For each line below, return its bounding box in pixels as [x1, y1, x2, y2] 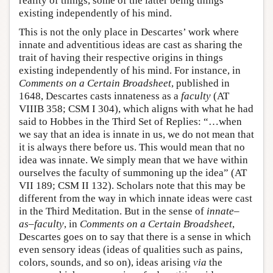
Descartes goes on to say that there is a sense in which [19, 230, 251, 243]
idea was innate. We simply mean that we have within [19, 154, 248, 166]
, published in [171, 77, 230, 89]
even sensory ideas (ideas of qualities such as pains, [19, 243, 243, 255]
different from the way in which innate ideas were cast [19, 192, 252, 204]
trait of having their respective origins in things [19, 51, 223, 63]
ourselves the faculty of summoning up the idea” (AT [19, 166, 247, 179]
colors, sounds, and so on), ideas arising [19, 256, 193, 268]
